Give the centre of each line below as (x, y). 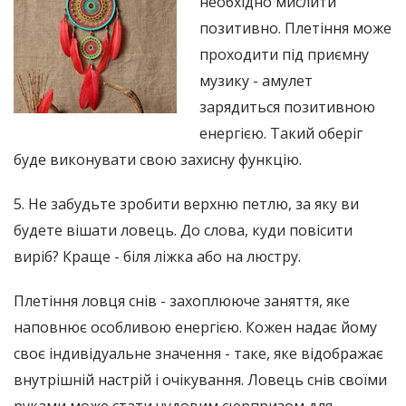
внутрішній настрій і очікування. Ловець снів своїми (200, 379)
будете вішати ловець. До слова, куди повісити (183, 230)
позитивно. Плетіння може (295, 28)
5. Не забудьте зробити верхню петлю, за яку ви (186, 203)
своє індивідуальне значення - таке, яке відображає (198, 353)
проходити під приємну (284, 54)
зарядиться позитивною (287, 106)
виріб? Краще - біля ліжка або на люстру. (157, 256)
